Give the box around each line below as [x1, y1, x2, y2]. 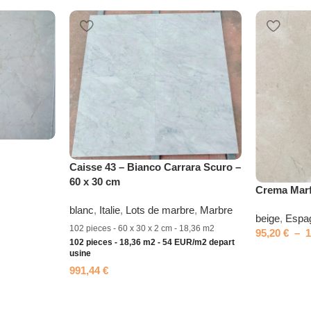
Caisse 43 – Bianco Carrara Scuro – [69, 161, 241, 174]
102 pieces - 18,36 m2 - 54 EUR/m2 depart [69, 237, 235, 248]
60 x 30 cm [69, 176, 120, 188]
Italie [99, 204, 120, 217]
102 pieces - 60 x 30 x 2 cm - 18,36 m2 [69, 224, 215, 234]
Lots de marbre [125, 204, 194, 217]
